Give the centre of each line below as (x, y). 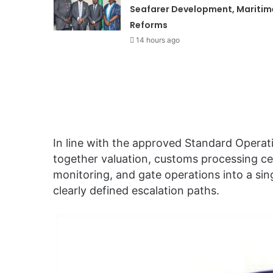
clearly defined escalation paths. (136, 191)
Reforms (148, 25)
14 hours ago (158, 40)
